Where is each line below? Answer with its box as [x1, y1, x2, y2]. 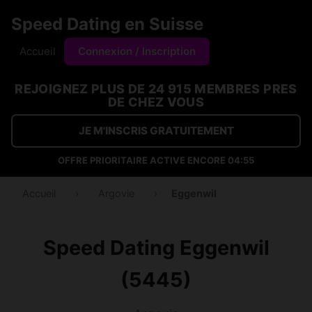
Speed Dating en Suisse [11, 14, 203, 34]
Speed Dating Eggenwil [42, 235, 270, 260]
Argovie [98, 187, 134, 199]
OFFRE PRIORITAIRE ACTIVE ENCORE [57, 155, 228, 166]
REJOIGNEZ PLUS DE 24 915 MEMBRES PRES [15, 81, 297, 96]
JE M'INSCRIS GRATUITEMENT [78, 124, 234, 137]
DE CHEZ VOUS [107, 95, 205, 109]
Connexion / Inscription [78, 45, 196, 58]
